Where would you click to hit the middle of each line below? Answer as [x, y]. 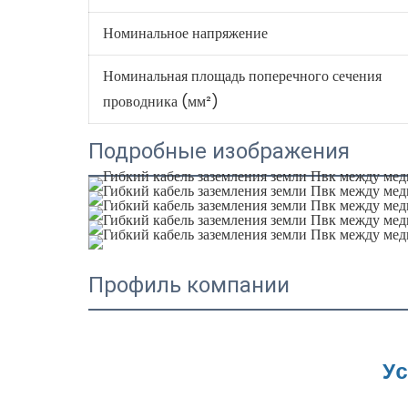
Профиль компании [189, 285]
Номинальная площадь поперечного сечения [242, 76]
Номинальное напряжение [185, 33]
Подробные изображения [219, 151]
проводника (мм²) [160, 101]
